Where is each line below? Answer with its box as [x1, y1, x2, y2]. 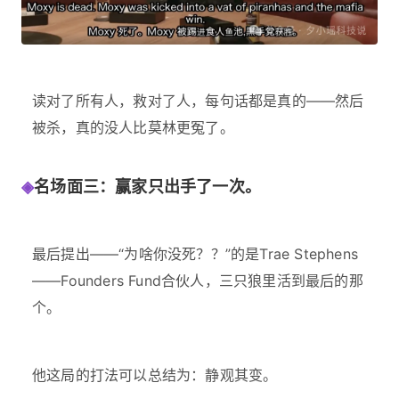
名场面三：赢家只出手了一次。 [34, 176, 262, 196]
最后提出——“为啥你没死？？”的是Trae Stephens [32, 244, 358, 263]
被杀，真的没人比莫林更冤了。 [32, 118, 234, 136]
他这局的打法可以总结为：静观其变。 [32, 365, 278, 384]
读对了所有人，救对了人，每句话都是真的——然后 [32, 91, 364, 110]
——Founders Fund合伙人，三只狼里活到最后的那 [32, 271, 363, 289]
